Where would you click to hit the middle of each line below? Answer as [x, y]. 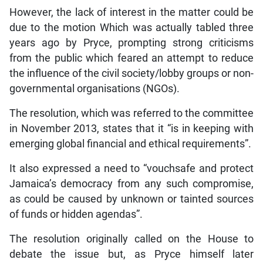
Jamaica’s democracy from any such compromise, [131, 183]
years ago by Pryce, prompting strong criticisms [131, 43]
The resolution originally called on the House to [131, 239]
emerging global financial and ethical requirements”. [130, 144]
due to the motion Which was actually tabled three [131, 27]
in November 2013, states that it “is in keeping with [131, 128]
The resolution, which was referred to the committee [131, 113]
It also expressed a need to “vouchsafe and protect [131, 168]
